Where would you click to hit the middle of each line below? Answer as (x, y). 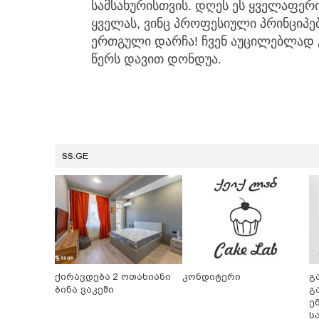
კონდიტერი (211, 277)
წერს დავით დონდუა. (156, 59)
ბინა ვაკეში (84, 290)
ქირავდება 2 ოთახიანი (113, 277)
